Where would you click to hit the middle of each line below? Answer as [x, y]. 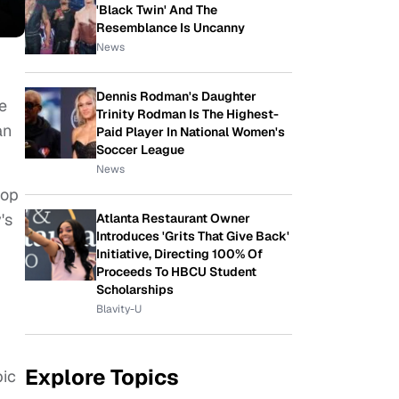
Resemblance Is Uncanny [171, 28]
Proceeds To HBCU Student [176, 272]
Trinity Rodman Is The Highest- [187, 114]
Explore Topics [102, 377]
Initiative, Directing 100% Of [179, 254]
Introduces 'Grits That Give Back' [193, 236]
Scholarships [135, 289]
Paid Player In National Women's [191, 132]
